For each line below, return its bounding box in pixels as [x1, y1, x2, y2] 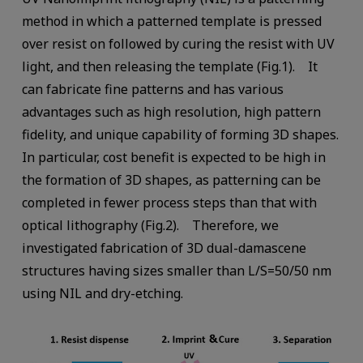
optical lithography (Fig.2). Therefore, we [21, 216, 279, 235]
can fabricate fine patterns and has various [21, 80, 284, 99]
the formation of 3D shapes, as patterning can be [21, 171, 321, 190]
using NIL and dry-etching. [21, 284, 183, 303]
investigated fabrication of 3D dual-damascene [21, 239, 306, 258]
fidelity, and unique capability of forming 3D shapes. [21, 126, 339, 144]
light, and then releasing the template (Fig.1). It [21, 58, 318, 76]
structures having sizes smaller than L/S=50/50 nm [21, 262, 331, 280]
